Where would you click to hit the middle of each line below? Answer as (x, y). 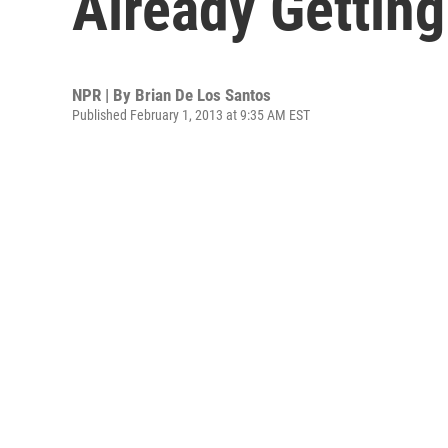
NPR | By (103, 95)
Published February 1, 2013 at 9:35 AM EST (191, 115)
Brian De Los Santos (203, 95)
